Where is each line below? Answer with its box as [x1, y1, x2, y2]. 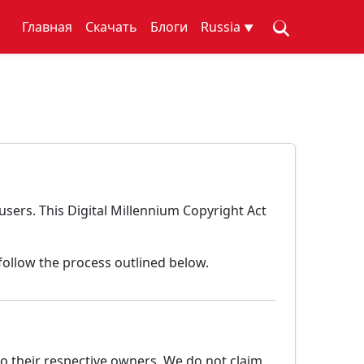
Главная [22, 18, 72, 36]
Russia [201, 18, 244, 36]
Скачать [85, 18, 137, 36]
